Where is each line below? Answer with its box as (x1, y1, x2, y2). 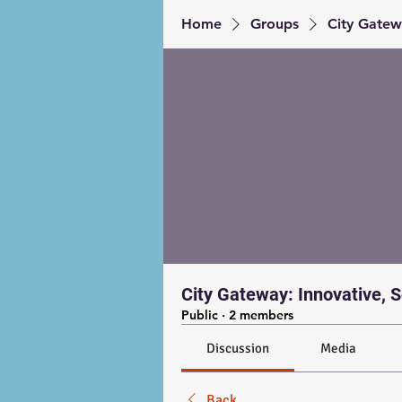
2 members (229, 307, 293, 323)
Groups (250, 15, 299, 32)
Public (181, 307, 218, 323)
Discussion (206, 340, 270, 356)
